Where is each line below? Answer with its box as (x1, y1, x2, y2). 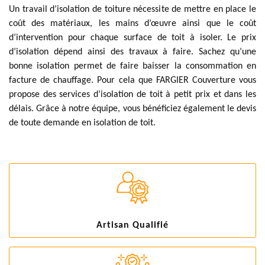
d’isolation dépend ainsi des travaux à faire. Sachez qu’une (9, 47, 256, 57)
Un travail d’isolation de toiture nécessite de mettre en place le (9, 5, 256, 14)
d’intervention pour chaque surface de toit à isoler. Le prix (9, 33, 256, 43)
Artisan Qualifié (96, 221, 169, 230)
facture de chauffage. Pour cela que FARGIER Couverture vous (9, 76, 256, 85)
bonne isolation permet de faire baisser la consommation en (9, 62, 256, 71)
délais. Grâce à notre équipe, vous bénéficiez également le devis (9, 104, 256, 114)
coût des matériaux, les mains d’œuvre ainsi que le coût (9, 19, 256, 28)
